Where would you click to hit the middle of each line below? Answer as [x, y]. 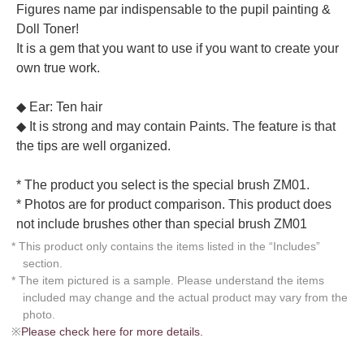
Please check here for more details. [112, 331]
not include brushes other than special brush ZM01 [162, 223]
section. [43, 263]
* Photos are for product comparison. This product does [174, 204]
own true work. [58, 67]
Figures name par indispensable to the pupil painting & [173, 9]
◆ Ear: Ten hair [59, 106]
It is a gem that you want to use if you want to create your [178, 48]
